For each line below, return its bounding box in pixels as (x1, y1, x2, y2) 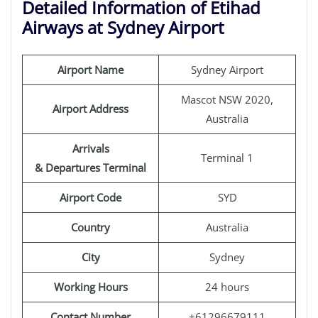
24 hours (205, 280, 249, 294)
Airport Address (53, 102, 128, 116)
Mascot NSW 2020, (181, 92, 273, 106)
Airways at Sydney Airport (22, 16, 224, 39)
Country (71, 220, 110, 234)
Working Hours (53, 280, 128, 294)
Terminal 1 (201, 150, 253, 165)
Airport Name (57, 62, 124, 77)
